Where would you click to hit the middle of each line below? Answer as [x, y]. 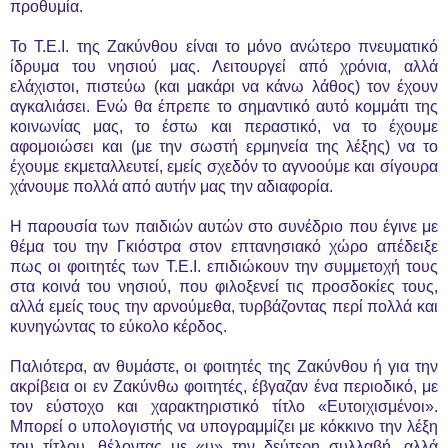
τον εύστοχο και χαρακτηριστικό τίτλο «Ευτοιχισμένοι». [224, 406]
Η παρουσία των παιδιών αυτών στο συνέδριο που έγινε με [224, 226]
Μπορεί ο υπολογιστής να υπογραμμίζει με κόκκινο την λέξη [224, 426]
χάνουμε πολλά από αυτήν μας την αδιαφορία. [171, 186]
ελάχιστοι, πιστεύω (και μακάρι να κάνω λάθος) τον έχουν [224, 86]
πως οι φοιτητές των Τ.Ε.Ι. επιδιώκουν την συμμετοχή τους [224, 266]
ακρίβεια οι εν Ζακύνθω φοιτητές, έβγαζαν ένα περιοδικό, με [224, 386]
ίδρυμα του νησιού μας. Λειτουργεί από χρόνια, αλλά [224, 66]
